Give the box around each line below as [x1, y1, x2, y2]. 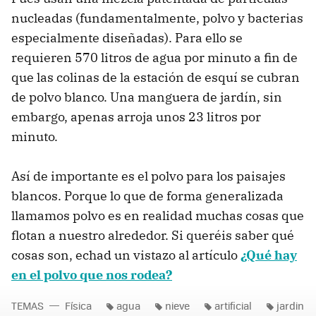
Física [65, 298, 92, 312]
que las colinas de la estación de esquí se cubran [11, 68, 300, 85]
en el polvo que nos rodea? [11, 266, 172, 283]
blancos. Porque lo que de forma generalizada [11, 187, 284, 204]
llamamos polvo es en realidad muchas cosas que [11, 207, 304, 224]
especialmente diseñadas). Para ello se [11, 29, 243, 46]
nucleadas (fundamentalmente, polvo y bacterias [11, 9, 303, 26]
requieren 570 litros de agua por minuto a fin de [11, 49, 298, 66]
